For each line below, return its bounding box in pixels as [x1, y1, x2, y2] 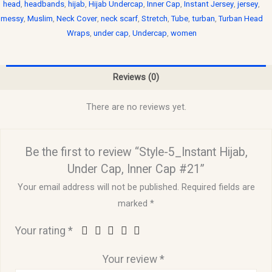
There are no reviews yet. [86, 101, 186, 113]
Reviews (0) [113, 72, 159, 83]
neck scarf [100, 14, 138, 24]
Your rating [15, 225, 69, 237]
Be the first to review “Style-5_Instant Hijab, [24, 144, 248, 159]
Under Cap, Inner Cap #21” [67, 161, 205, 176]
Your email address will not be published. [17, 182, 179, 193]
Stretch [141, 14, 168, 24]
